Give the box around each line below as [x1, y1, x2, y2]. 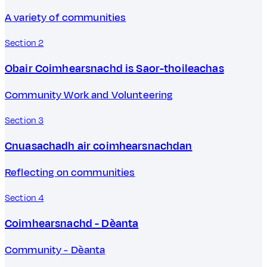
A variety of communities [5, 10, 126, 26]
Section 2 [5, 37, 44, 50]
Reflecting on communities [5, 165, 135, 181]
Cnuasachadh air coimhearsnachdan [5, 138, 193, 154]
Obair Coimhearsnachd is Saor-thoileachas [5, 60, 224, 76]
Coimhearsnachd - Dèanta [5, 215, 139, 231]
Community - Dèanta [5, 243, 105, 258]
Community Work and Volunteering [5, 88, 173, 103]
